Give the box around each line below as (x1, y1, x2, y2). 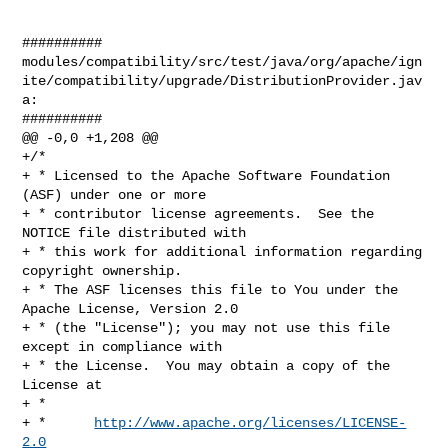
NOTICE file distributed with (22, 224, 247, 241)
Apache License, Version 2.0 (22, 300, 239, 317)
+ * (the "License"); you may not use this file (22, 319, 391, 336)
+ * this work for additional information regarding (22, 243, 423, 260)
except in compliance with (22, 338, 223, 355)
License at (22, 376, 103, 393)
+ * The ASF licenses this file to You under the (22, 281, 399, 298)
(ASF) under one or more (22, 186, 207, 203)
